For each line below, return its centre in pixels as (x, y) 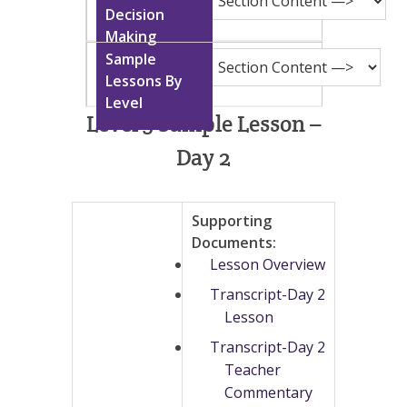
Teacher (253, 370)
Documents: (234, 243)
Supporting (232, 221)
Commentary (268, 393)
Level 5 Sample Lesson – (203, 124)
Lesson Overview (268, 265)
